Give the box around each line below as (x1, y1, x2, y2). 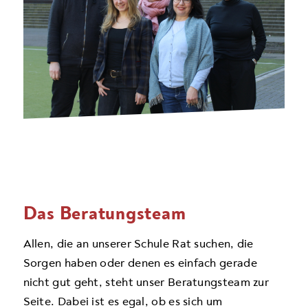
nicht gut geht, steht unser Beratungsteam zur (23, 275, 269, 290)
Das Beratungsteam (23, 201, 186, 225)
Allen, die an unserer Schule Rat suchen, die (23, 236, 254, 252)
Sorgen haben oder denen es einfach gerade (23, 256, 257, 271)
